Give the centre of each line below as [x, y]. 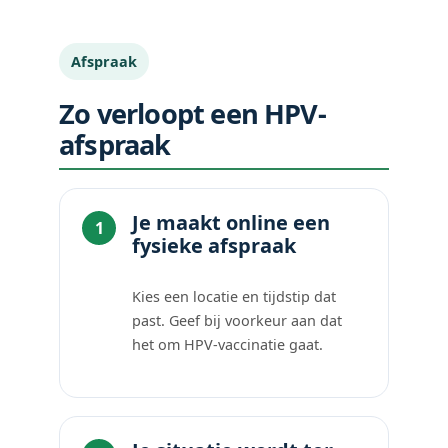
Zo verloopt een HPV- [192, 113]
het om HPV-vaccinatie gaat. [228, 344]
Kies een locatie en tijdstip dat [234, 296]
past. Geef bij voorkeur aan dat [237, 320]
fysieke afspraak [214, 245]
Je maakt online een [231, 222]
